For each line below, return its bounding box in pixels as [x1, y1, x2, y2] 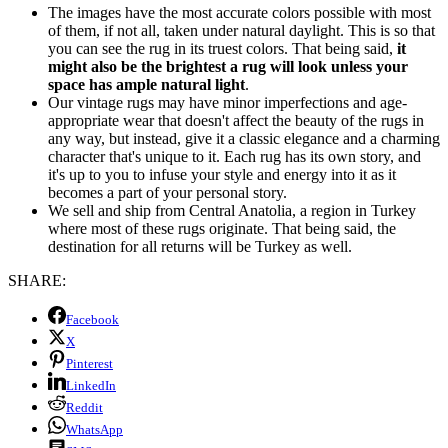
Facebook [66, 311, 119, 327]
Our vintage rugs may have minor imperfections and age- [48, 93, 407, 111]
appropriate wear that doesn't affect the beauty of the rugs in [48, 111, 424, 129]
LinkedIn [66, 377, 116, 393]
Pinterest [66, 355, 113, 371]
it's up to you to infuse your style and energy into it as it [48, 165, 396, 183]
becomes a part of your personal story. [48, 183, 287, 201]
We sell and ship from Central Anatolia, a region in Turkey [48, 201, 416, 219]
